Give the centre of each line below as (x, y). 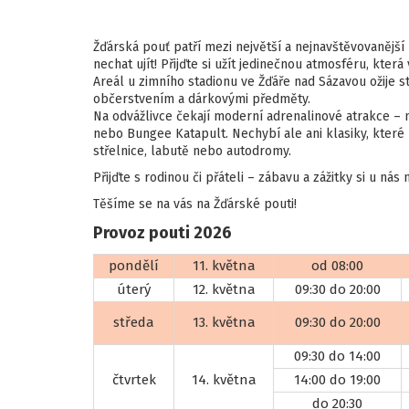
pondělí (134, 266)
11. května (224, 266)
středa (134, 322)
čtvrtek (134, 380)
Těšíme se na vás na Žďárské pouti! (195, 204)
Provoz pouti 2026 (163, 233)
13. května (224, 322)
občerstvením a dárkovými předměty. (202, 99)
